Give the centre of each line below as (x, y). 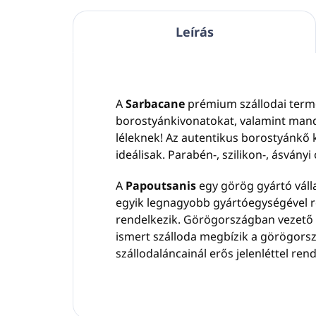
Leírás (194, 32)
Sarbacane (155, 104)
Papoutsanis (162, 186)
